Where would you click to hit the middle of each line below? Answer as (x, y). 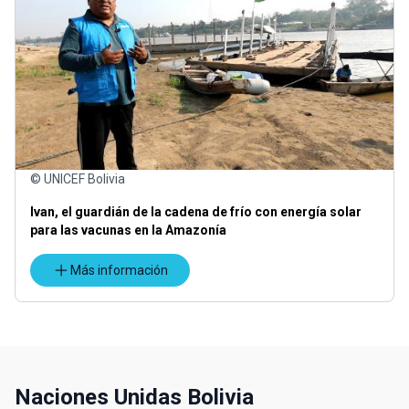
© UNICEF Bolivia (78, 179)
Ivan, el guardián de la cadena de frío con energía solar (196, 212)
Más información (119, 270)
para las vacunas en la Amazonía (128, 230)
